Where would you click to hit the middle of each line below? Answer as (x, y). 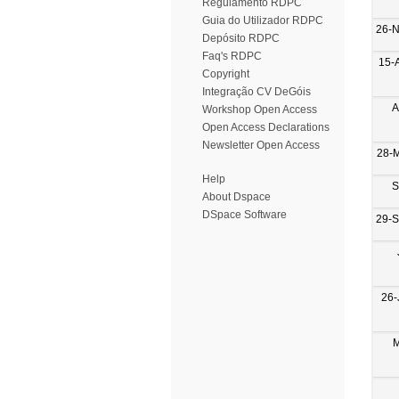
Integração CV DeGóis (256, 92)
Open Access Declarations (266, 127)
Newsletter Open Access (261, 145)
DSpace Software (244, 215)
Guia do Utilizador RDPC (263, 20)
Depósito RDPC (241, 38)
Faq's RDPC (232, 56)
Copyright (226, 74)
